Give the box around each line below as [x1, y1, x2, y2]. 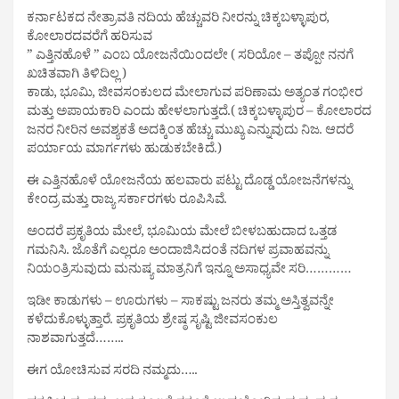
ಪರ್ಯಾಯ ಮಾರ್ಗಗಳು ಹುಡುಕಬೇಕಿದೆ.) [27, 140, 222, 163]
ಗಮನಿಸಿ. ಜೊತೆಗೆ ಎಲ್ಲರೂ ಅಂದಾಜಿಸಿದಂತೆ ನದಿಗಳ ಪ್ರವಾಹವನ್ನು [27, 241, 329, 265]
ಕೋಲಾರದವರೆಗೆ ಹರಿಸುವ [27, 28, 152, 51]
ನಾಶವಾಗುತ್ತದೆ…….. [27, 330, 124, 353]
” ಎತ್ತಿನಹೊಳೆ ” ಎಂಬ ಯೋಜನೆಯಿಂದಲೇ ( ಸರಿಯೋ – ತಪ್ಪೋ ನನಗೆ [27, 46, 354, 69]
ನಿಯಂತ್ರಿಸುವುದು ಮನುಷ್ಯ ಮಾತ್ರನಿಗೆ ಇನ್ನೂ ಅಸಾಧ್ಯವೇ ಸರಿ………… [27, 260, 352, 283]
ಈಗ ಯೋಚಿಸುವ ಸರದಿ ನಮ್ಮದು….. [27, 362, 198, 385]
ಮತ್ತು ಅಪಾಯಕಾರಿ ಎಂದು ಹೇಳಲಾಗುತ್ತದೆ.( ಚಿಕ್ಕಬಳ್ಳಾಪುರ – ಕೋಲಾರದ [27, 102, 371, 126]
